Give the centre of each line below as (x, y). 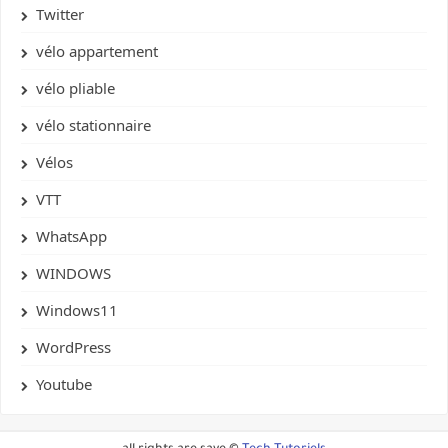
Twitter (60, 14)
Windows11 (77, 310)
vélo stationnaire (93, 125)
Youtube (64, 384)
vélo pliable (75, 88)
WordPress (73, 347)
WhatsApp (71, 236)
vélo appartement (97, 51)
